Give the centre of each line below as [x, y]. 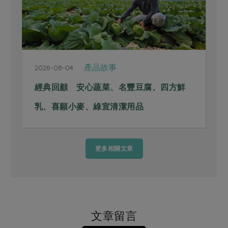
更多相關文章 [114, 149]
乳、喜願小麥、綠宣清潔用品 [89, 107]
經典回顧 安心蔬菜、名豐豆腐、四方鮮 [110, 87]
